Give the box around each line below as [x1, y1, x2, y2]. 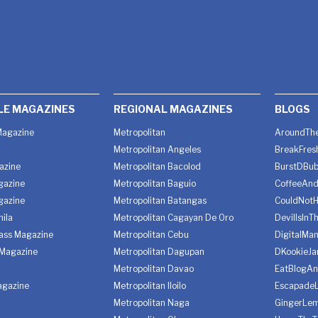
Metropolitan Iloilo [114, 280, 187, 292]
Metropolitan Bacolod [114, 161, 202, 172]
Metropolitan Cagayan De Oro [114, 212, 234, 224]
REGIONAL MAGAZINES [114, 103, 234, 116]
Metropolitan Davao [114, 263, 194, 275]
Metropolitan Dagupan [114, 246, 205, 258]
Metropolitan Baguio [114, 178, 197, 190]
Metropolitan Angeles [114, 144, 202, 155]
